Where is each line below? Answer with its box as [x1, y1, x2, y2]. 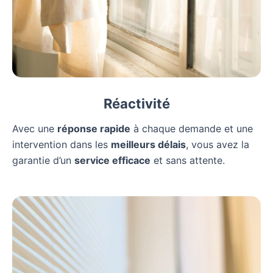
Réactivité [103, 96, 170, 112]
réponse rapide [57, 122, 130, 135]
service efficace [74, 154, 151, 167]
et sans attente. [151, 154, 225, 167]
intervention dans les [12, 138, 111, 151]
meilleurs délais [111, 138, 186, 151]
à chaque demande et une [130, 122, 253, 135]
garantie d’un [12, 154, 74, 167]
